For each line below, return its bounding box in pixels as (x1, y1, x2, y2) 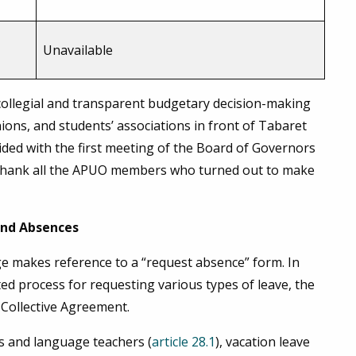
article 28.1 (152, 333, 215, 351)
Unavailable (43, 41, 113, 60)
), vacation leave (215, 333, 310, 351)
